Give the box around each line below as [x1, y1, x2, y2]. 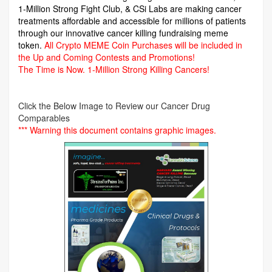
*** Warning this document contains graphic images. [18, 124, 216, 136]
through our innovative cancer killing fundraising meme [18, 27, 228, 39]
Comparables [18, 112, 70, 124]
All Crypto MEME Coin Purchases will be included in [44, 39, 242, 51]
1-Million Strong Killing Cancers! [87, 63, 209, 75]
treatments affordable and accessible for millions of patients [18, 15, 246, 27]
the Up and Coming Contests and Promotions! [18, 51, 195, 63]
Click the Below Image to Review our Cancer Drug [18, 100, 210, 112]
